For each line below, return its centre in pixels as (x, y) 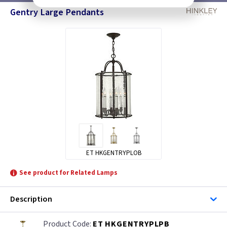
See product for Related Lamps (68, 173)
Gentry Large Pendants (57, 12)
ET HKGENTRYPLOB (113, 153)
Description (31, 199)
